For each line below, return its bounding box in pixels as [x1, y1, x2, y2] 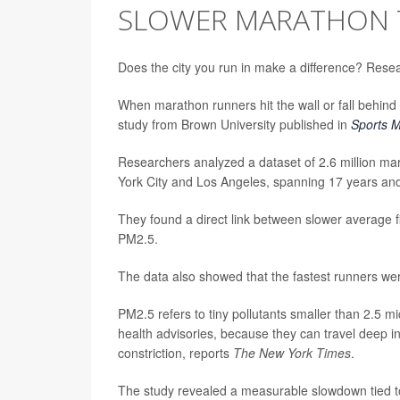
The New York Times [233, 344, 351, 362]
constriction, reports [118, 344, 233, 362]
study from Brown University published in [118, 115, 351, 133]
